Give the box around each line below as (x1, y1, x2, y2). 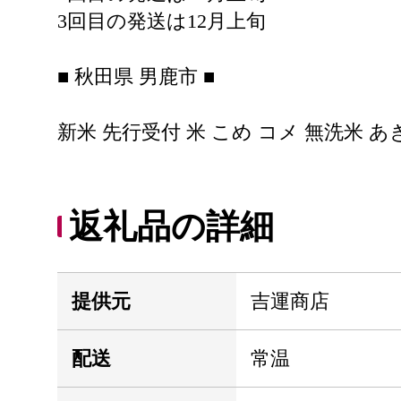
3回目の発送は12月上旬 (57, 10, 266, 32)
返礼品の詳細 (69, 208, 274, 245)
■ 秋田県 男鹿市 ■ (57, 65, 215, 88)
